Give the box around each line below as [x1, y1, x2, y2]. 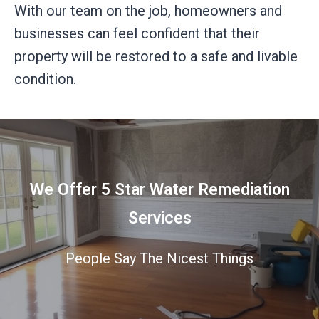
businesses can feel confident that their [14, 24, 260, 42]
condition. [14, 70, 76, 88]
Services [127, 208, 192, 228]
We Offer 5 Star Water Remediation [29, 179, 290, 199]
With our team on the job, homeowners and [14, 1, 282, 19]
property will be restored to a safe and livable [14, 47, 298, 65]
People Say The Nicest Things [66, 249, 253, 267]
